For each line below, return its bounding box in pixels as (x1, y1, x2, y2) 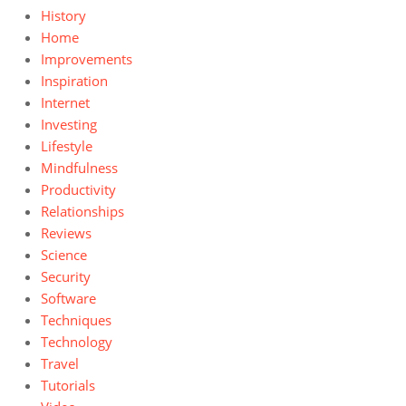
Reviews (41, 224, 92, 243)
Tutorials (41, 376, 95, 395)
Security (41, 267, 91, 286)
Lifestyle (41, 137, 92, 156)
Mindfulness (41, 159, 118, 178)
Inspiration (41, 72, 108, 91)
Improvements (41, 50, 132, 69)
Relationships (41, 202, 124, 221)
